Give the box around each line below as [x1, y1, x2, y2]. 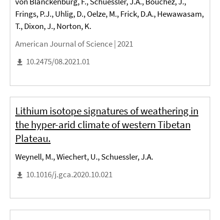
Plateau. [15, 132, 51, 145]
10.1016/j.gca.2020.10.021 [26, 169, 112, 180]
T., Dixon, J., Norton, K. [15, 21, 91, 32]
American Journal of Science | [15, 38, 117, 50]
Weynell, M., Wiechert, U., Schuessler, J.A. [15, 151, 153, 163]
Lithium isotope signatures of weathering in [15, 104, 198, 118]
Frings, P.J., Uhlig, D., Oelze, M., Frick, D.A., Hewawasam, [15, 8, 204, 20]
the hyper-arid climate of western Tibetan [15, 118, 191, 132]
